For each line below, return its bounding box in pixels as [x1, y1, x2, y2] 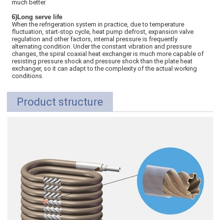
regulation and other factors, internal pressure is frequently [12, 35, 178, 43]
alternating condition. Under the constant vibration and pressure [12, 43, 192, 51]
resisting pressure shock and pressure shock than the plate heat [12, 57, 193, 65]
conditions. [12, 72, 44, 80]
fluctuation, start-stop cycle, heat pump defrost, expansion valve [12, 28, 194, 36]
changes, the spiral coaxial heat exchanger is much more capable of [12, 50, 204, 58]
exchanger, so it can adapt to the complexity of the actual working [12, 65, 197, 73]
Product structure [17, 96, 104, 109]
